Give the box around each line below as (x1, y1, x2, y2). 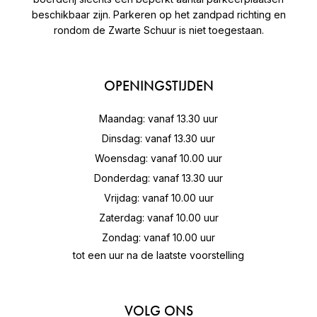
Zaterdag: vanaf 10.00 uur (98, 211, 219, 224)
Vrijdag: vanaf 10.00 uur (103, 191, 214, 204)
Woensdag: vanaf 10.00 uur (95, 151, 222, 164)
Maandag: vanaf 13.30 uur (99, 112, 218, 125)
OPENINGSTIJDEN (103, 76, 214, 95)
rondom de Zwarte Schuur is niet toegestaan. (53, 23, 264, 36)
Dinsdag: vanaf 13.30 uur (102, 132, 215, 144)
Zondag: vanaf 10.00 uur (102, 231, 215, 243)
